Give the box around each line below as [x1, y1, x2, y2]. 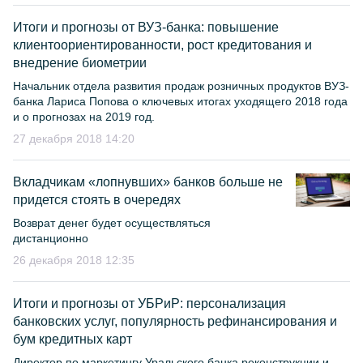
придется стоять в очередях [13, 193, 181, 207]
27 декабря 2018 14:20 [13, 132, 135, 145]
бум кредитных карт [13, 332, 132, 346]
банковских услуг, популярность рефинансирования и [13, 314, 337, 328]
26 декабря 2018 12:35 [13, 254, 135, 267]
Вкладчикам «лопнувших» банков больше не [13, 175, 283, 189]
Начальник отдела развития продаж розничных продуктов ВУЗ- [13, 79, 349, 92]
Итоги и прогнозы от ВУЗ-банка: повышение [13, 20, 279, 34]
